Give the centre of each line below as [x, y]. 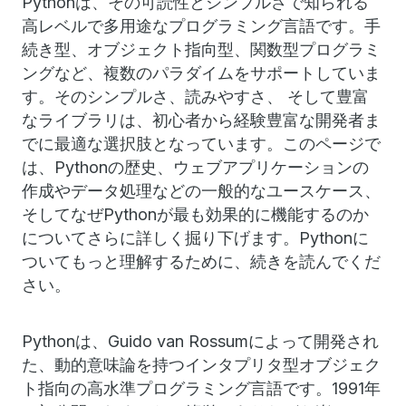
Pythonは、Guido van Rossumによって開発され [200, 341]
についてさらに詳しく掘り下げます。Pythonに [195, 238]
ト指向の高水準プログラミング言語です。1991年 [201, 388]
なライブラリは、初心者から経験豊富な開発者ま [201, 120]
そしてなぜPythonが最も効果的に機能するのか [195, 214]
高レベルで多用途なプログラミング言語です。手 [201, 26]
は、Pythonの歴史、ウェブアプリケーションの [195, 167]
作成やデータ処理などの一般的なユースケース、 [201, 191]
